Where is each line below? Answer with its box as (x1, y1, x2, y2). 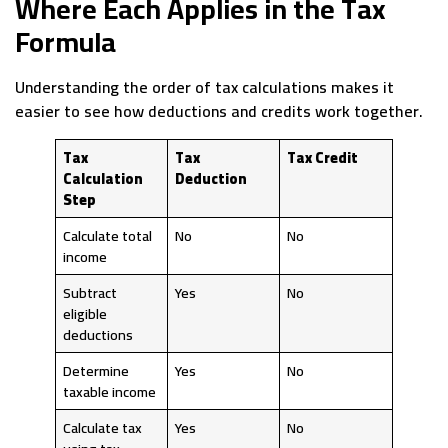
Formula (15, 16, 116, 69)
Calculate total (63, 222, 153, 250)
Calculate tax (63, 414, 143, 442)
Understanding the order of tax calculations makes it (15, 72, 394, 103)
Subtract (63, 279, 118, 307)
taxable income (63, 378, 157, 406)
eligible (63, 300, 108, 328)
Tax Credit (287, 144, 359, 172)
